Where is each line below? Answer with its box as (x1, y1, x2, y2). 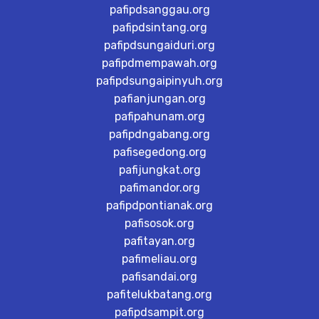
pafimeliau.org (122, 252, 197, 266)
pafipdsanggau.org (109, 3, 210, 16)
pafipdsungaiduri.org (104, 38, 215, 52)
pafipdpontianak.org (106, 199, 213, 212)
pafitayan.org (124, 234, 195, 248)
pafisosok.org (125, 216, 194, 230)
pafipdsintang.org (112, 21, 207, 34)
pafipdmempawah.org (102, 56, 217, 70)
